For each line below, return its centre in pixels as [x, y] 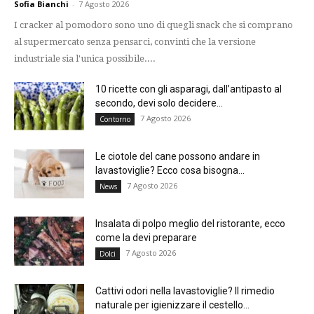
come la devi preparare [146, 237]
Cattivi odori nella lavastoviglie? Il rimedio [185, 291]
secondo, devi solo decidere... [159, 103]
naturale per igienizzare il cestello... [172, 305]
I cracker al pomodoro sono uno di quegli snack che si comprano [153, 25]
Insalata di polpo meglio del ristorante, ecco [190, 223]
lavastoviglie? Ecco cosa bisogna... [170, 170]
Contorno [115, 119]
